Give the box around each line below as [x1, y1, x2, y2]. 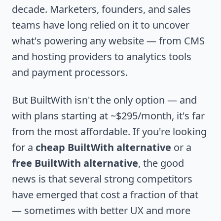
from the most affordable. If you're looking [12, 124, 207, 138]
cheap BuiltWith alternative [36, 140, 171, 154]
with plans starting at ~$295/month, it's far [12, 109, 205, 122]
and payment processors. [12, 65, 128, 79]
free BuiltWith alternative [12, 156, 138, 170]
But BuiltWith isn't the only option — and [12, 93, 197, 107]
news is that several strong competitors [12, 172, 192, 185]
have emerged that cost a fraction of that [12, 187, 198, 201]
